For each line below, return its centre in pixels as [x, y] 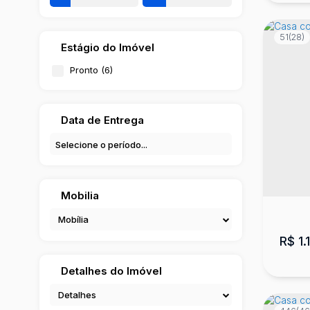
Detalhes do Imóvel [111, 271]
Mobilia [80, 195]
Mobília [73, 219]
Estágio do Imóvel [108, 47]
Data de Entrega [102, 120]
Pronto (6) [91, 70]
